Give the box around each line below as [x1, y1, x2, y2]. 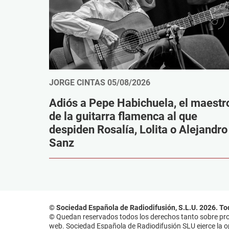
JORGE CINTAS [49, 78, 105, 88]
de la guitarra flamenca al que [49, 110, 197, 123]
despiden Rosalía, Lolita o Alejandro [49, 123, 227, 136]
